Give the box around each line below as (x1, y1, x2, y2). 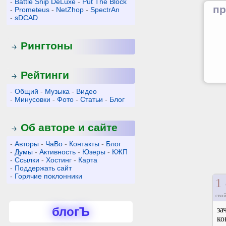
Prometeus (15, 6, 50, 14)
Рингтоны (21, 40, 73, 51)
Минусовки (15, 95, 51, 103)
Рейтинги (21, 69, 70, 81)
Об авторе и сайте (21, 122, 118, 133)
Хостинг (46, 156, 72, 164)
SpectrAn (90, 6, 120, 14)
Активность (39, 148, 76, 156)
